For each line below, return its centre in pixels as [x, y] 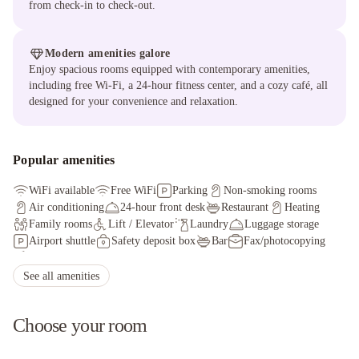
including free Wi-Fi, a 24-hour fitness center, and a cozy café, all [178, 85]
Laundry [209, 224]
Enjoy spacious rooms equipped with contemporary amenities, [169, 69]
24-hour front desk [163, 207]
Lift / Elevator [141, 224]
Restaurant [245, 207]
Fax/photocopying [284, 241]
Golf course [55, 258]
